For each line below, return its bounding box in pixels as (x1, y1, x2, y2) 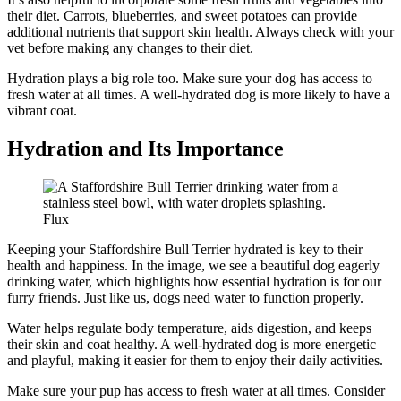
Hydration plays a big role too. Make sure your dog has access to (7, 71, 372, 86)
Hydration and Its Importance (7, 136, 284, 160)
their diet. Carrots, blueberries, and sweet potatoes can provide (7, 8, 357, 23)
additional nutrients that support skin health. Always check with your (7, 24, 394, 39)
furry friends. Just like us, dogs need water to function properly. (7, 289, 363, 305)
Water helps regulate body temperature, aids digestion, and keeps (7, 320, 371, 336)
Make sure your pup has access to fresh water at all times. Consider (7, 382, 385, 398)
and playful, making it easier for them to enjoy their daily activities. (7, 352, 383, 368)
